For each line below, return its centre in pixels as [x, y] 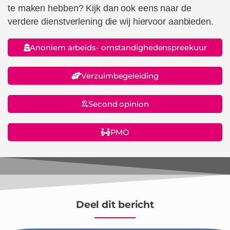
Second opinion [119, 104]
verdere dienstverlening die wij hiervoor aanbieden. [111, 22]
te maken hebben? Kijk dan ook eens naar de [100, 8]
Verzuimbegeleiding [120, 76]
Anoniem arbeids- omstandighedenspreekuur [118, 48]
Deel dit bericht [115, 205]
